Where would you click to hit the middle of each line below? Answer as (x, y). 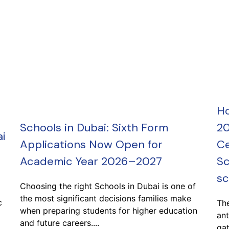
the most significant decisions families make (106, 198)
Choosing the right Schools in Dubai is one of (108, 186)
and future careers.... (60, 223)
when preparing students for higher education (109, 211)
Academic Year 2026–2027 (91, 161)
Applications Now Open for (91, 144)
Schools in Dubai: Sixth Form (94, 128)
